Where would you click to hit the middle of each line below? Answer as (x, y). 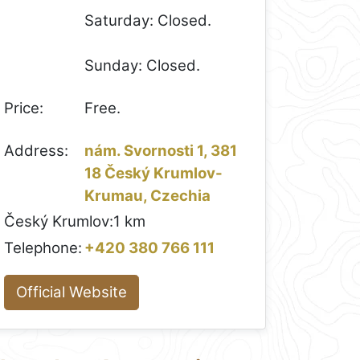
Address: (37, 150)
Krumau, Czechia (148, 195)
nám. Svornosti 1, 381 (161, 150)
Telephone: (43, 247)
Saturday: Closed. (148, 21)
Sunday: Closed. (143, 66)
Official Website (72, 292)
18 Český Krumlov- (154, 173)
